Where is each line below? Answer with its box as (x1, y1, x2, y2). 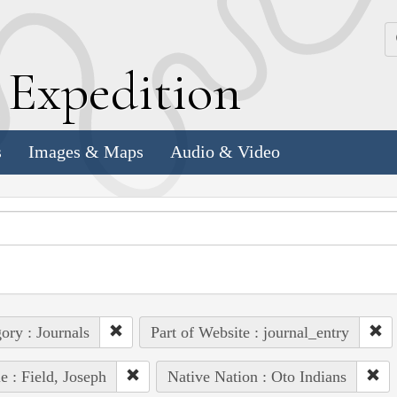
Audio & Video (170, 142, 280, 162)
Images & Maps (28, 142, 144, 162)
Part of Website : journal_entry (150, 323, 349, 341)
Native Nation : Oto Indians (167, 367, 346, 385)
